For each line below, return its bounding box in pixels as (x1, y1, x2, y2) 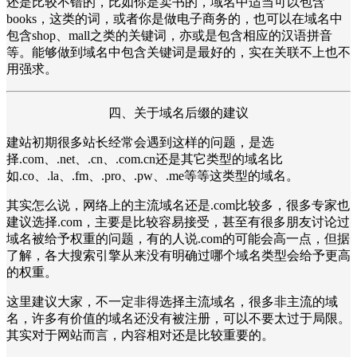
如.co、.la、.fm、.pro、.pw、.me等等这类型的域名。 (6, 168, 299, 182)
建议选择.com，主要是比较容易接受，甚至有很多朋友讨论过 (6, 214, 350, 229)
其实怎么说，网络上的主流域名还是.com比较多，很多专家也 (6, 198, 350, 212)
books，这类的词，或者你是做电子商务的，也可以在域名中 (6, 11, 343, 25)
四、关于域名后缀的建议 (108, 105, 249, 120)
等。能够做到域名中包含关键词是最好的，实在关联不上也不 (6, 45, 351, 59)
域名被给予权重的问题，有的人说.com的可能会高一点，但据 (6, 231, 350, 245)
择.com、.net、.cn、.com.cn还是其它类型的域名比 (6, 151, 283, 166)
